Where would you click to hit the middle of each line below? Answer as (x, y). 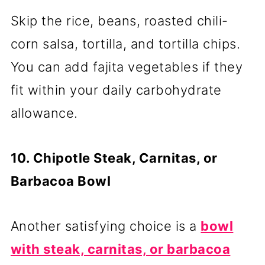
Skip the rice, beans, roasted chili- (119, 21)
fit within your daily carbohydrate (116, 90)
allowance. (44, 113)
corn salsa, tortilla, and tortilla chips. (125, 44)
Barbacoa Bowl (61, 181)
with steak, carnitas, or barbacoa (120, 249)
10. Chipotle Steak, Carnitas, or (114, 158)
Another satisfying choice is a (106, 226)
